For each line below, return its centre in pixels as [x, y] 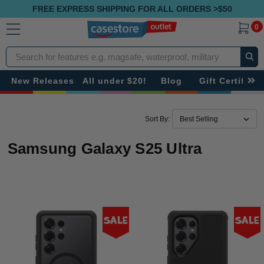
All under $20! [115, 80]
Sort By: [157, 119]
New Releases [43, 80]
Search [20, 53]
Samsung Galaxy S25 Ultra [105, 148]
